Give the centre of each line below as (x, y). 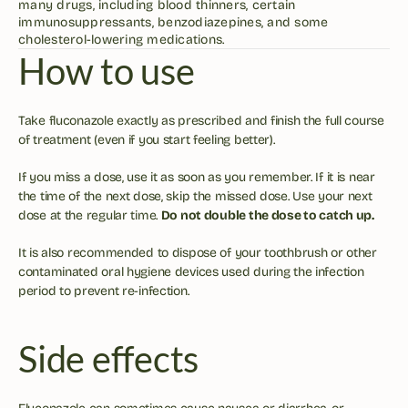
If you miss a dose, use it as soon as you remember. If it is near (197, 177)
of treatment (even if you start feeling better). (148, 140)
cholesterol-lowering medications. (122, 40)
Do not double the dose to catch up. (267, 215)
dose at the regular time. (90, 215)
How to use (107, 71)
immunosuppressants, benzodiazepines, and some (173, 22)
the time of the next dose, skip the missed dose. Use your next (195, 196)
